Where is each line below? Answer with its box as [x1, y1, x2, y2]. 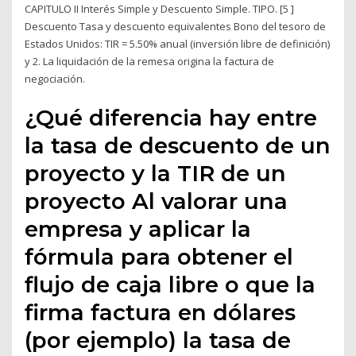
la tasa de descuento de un [25, 131, 331, 159]
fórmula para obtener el [25, 242, 294, 270]
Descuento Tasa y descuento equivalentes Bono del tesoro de [25, 19, 327, 34]
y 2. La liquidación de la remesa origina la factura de [25, 54, 275, 69]
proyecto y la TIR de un [25, 159, 287, 187]
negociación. [25, 72, 86, 87]
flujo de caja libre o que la [25, 270, 316, 298]
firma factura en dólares [25, 298, 296, 326]
